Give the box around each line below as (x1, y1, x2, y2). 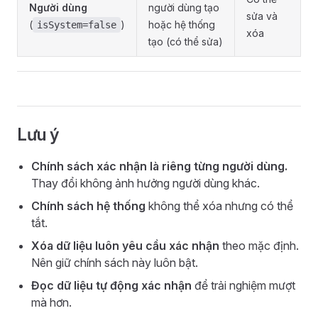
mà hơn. (31, 295, 72, 309)
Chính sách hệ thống (31, 199, 146, 213)
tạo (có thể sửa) (148, 35, 223, 48)
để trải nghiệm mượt (192, 278, 295, 292)
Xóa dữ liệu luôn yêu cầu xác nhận (31, 238, 219, 253)
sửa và (246, 10, 278, 22)
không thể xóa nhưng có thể (146, 199, 293, 213)
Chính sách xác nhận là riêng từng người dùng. (31, 159, 287, 173)
